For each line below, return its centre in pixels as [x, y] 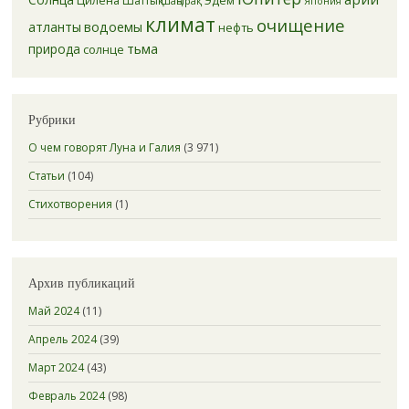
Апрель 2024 [62, 339]
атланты [54, 26]
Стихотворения [70, 204]
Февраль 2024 [66, 396]
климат [180, 24]
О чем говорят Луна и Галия [104, 147]
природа [54, 48]
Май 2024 [53, 311]
